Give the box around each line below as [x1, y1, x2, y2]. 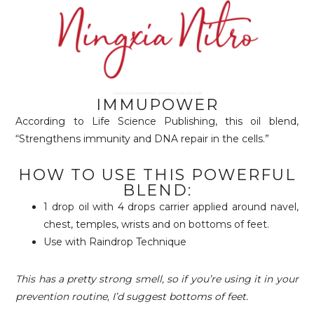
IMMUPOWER [95, 95, 219, 115]
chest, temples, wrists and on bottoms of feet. [43, 218, 270, 231]
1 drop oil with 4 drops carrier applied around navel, [43, 200, 299, 214]
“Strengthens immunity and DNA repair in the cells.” [15, 132, 270, 146]
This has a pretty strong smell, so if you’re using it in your [15, 273, 299, 286]
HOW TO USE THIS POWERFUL [18, 165, 296, 185]
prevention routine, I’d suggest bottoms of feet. [15, 290, 249, 303]
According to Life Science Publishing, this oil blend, [15, 115, 299, 128]
